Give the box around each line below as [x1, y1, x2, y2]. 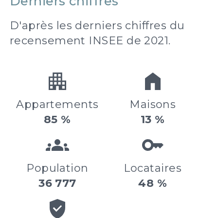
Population [26, 161, 89, 175]
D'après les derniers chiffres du [10, 18, 185, 32]
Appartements [16, 97, 99, 111]
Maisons [129, 97, 176, 111]
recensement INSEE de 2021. [10, 34, 171, 47]
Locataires [124, 161, 182, 175]
